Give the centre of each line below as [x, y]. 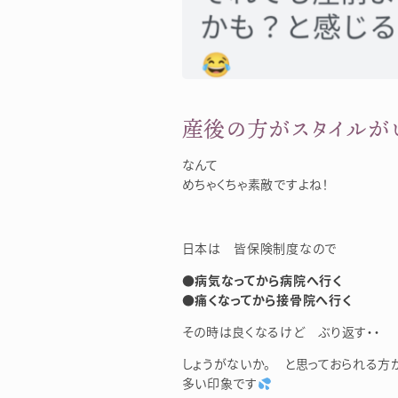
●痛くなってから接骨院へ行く [267, 300]
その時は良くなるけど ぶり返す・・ [281, 332]
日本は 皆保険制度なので [259, 248]
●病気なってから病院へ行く [262, 280]
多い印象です [219, 383]
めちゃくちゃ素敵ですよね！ [255, 184]
